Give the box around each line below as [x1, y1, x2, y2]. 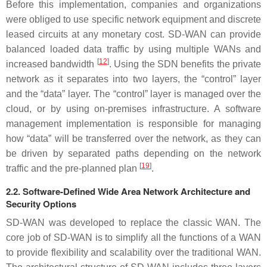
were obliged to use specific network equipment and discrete [6, 14, 261, 24]
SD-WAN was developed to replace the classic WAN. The [6, 218, 261, 228]
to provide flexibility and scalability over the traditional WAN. [6, 247, 261, 257]
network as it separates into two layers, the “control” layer [6, 74, 261, 84]
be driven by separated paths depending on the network [6, 148, 261, 159]
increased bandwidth [6, 59, 97, 69]
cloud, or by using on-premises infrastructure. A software [6, 104, 261, 114]
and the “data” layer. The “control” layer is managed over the [6, 89, 261, 99]
